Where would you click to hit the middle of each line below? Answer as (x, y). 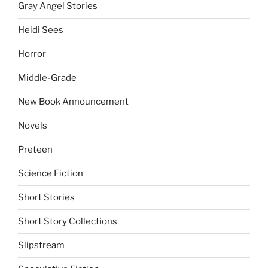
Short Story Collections (68, 221)
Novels (33, 126)
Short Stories (46, 197)
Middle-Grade (47, 78)
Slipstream (41, 245)
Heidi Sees (41, 30)
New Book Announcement (73, 102)
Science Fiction (51, 173)
